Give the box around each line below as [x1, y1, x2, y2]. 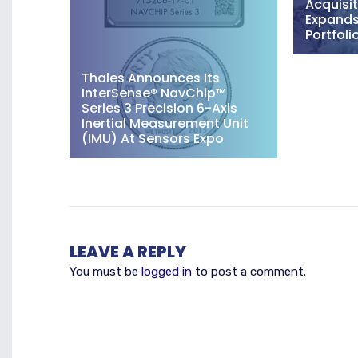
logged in [141, 264, 192, 279]
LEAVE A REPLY [70, 240, 186, 263]
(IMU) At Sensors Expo [82, 129, 224, 148]
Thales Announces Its [82, 68, 220, 87]
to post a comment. [192, 264, 306, 279]
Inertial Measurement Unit [82, 113, 249, 133]
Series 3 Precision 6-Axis [82, 98, 237, 117]
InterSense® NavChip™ [82, 83, 226, 102]
